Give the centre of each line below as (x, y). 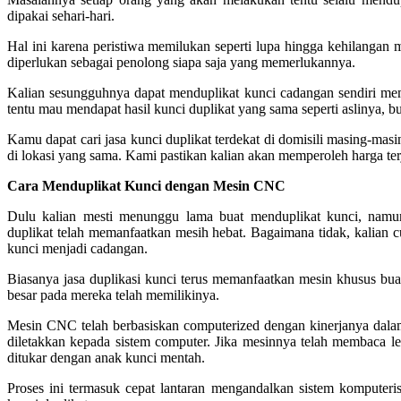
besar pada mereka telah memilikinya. (113, 295)
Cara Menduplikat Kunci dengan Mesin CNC (146, 186)
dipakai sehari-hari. (61, 16)
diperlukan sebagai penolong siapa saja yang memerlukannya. (181, 62)
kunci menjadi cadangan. (77, 248)
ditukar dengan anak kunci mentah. (106, 358)
